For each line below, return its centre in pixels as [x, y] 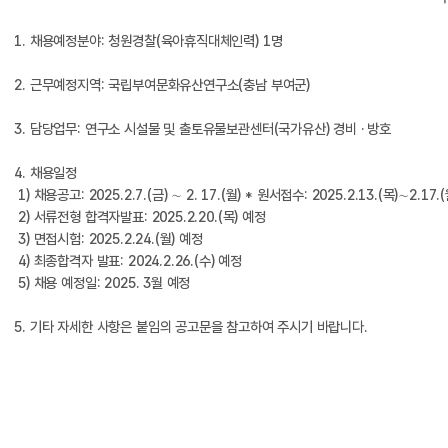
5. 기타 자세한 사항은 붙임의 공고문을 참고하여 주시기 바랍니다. [193, 327]
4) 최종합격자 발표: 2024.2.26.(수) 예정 [134, 261]
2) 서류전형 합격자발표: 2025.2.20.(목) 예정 [144, 217]
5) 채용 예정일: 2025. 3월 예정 [104, 283]
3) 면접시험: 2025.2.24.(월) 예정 [112, 239]
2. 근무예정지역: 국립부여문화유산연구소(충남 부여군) [162, 85]
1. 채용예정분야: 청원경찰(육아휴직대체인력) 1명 [148, 41]
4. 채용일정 [47, 173]
